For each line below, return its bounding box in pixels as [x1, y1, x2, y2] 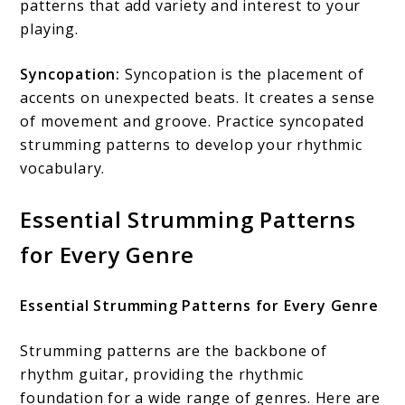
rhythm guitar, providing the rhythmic [20, 363, 305, 384]
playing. [20, 18, 79, 39]
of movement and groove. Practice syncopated [20, 110, 364, 131]
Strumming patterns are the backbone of [20, 340, 327, 361]
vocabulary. [20, 157, 106, 178]
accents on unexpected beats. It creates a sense [20, 87, 376, 108]
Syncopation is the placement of [120, 63, 364, 84]
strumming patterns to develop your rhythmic [20, 134, 363, 155]
